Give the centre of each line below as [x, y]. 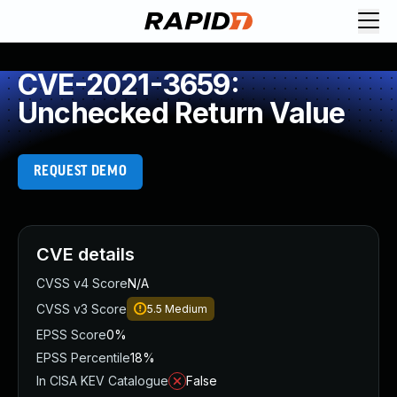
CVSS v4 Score [82, 283]
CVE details [86, 254]
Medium [186, 309]
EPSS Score [71, 335]
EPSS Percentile [83, 358]
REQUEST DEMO [80, 171]
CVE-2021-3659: [128, 85]
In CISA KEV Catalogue [102, 381]
